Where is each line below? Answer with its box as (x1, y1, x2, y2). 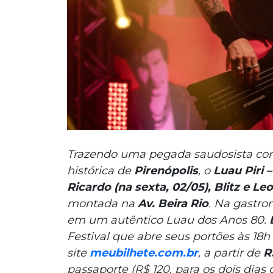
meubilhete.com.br (89, 246, 198, 260)
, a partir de (197, 246, 263, 260)
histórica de (66, 164, 134, 178)
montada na (66, 197, 138, 211)
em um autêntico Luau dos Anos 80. (66, 213, 269, 227)
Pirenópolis (133, 164, 198, 178)
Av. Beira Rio (137, 197, 208, 211)
